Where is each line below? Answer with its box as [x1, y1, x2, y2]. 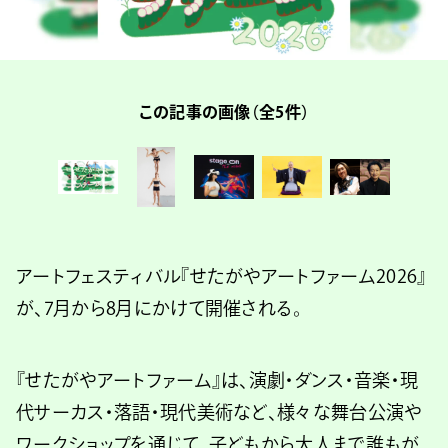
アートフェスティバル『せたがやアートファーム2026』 [16, 267, 427, 285]
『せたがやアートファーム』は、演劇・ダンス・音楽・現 [16, 371, 419, 389]
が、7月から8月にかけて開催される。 [16, 299, 303, 317]
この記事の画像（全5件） [138, 104, 310, 120]
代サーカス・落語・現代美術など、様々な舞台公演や [16, 403, 422, 421]
